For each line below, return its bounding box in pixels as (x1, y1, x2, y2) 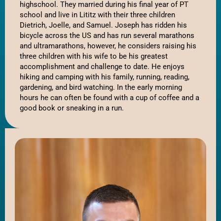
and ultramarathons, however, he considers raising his (20, 41, 196, 50)
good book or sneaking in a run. (20, 103, 126, 112)
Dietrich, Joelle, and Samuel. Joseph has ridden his (20, 20, 187, 30)
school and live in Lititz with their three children (20, 10, 175, 19)
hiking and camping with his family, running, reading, (20, 72, 189, 81)
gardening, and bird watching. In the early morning (20, 82, 182, 92)
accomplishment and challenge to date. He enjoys (20, 62, 184, 71)
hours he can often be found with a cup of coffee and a (20, 93, 199, 102)
